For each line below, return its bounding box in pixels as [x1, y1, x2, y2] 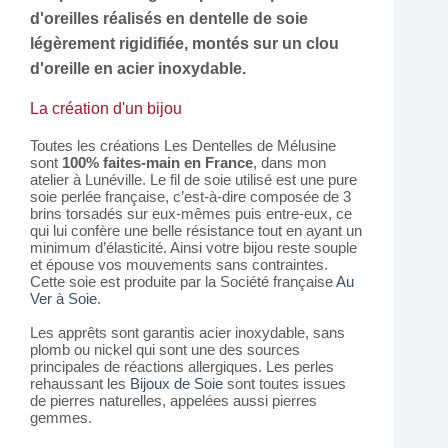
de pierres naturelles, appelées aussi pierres [30, 391, 317, 409]
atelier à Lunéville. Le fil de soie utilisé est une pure [30, 170, 357, 188]
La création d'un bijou [30, 99, 182, 117]
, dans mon [253, 153, 326, 171]
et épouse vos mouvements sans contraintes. [30, 255, 328, 273]
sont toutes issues [223, 374, 346, 392]
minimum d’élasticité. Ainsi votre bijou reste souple [30, 238, 357, 256]
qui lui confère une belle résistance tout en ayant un [30, 221, 362, 239]
